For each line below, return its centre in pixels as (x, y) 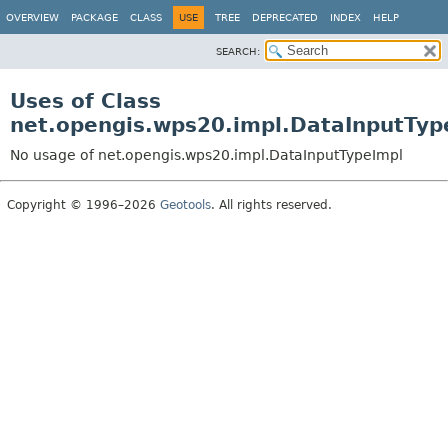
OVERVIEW (32, 17)
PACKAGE (94, 17)
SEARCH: (238, 51)
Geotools (185, 205)
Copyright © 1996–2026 (83, 205)
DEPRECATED (285, 17)
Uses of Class (85, 101)
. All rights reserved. (271, 205)
